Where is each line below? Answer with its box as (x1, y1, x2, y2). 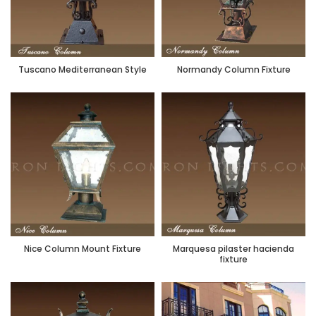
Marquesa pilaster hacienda (173, 242, 294, 255)
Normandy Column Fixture (176, 63, 291, 75)
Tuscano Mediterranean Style (18, 63, 147, 75)
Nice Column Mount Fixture (24, 242, 141, 255)
